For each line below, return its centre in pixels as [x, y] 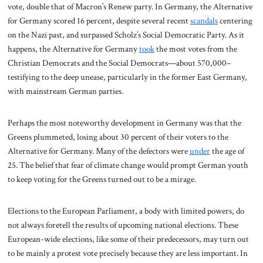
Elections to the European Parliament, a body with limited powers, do [126, 210]
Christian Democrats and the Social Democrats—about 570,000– [119, 63]
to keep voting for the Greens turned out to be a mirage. [102, 179]
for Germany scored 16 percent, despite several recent [99, 21]
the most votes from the [195, 49]
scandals [204, 21]
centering [235, 21]
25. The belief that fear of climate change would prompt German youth [128, 165]
